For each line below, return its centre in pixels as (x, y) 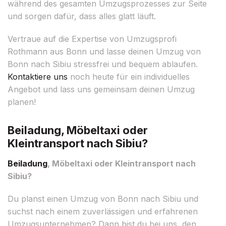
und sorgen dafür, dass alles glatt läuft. (82, 16)
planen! (22, 102)
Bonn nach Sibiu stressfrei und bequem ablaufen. (103, 64)
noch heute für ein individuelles (129, 76)
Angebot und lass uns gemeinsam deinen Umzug (101, 89)
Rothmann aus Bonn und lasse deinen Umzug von (104, 51)
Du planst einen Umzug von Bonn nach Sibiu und (103, 199)
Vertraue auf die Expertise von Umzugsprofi (92, 39)
